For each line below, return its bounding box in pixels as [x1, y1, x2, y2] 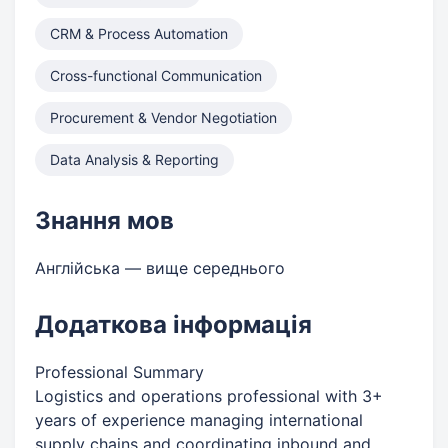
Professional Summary [35, 362, 204, 382]
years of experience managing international [35, 410, 363, 430]
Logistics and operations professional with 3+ [35, 386, 383, 406]
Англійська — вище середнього [35, 258, 285, 278]
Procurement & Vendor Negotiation [50, 109, 277, 126]
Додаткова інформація [35, 310, 312, 339]
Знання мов [35, 206, 174, 235]
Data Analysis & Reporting [50, 151, 219, 168]
